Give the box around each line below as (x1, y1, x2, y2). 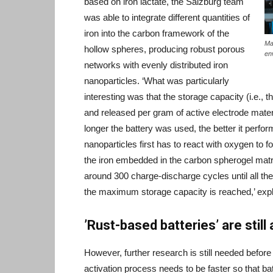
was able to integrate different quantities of (84, 12, 250, 23)
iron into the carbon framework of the (84, 28, 229, 38)
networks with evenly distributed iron (84, 60, 228, 70)
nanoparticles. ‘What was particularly (84, 76, 229, 86)
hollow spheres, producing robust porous (84, 44, 245, 54)
